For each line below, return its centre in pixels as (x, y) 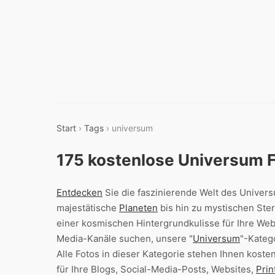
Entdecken (79, 192)
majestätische (88, 208)
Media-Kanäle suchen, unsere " (125, 238)
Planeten (138, 208)
